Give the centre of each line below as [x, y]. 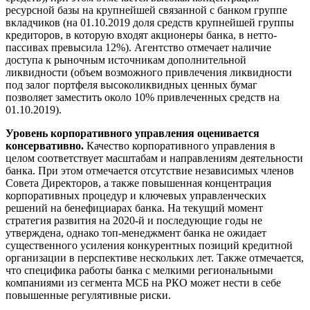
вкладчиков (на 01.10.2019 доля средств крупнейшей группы [150, 22]
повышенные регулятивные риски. [88, 295]
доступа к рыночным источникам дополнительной [126, 60]
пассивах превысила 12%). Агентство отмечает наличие [138, 47]
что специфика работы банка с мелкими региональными [139, 270]
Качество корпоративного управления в [180, 145]
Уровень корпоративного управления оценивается [133, 133]
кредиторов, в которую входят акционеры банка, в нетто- [141, 35]
